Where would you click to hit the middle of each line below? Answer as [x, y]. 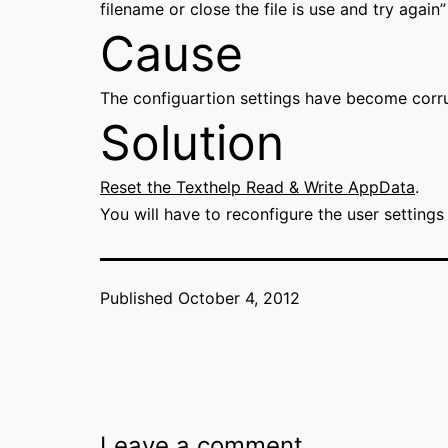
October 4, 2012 [239, 298]
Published [139, 298]
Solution [192, 143]
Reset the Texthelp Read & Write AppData [257, 187]
